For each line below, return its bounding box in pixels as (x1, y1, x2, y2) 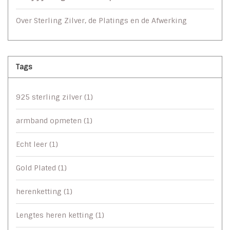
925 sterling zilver (16, 92, 84, 102)
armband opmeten (16, 116, 84, 125)
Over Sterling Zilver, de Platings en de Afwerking (16, 15, 187, 25)
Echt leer (16, 139, 49, 149)
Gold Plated (16, 163, 58, 172)
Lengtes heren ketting (16, 210, 95, 220)
